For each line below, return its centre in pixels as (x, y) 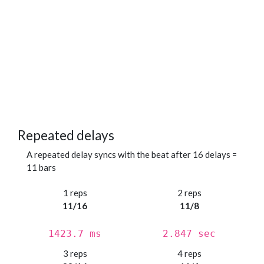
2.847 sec (189, 234)
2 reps (189, 193)
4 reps (189, 254)
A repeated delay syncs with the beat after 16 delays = (132, 155)
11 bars (41, 168)
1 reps (75, 193)
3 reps (75, 254)
